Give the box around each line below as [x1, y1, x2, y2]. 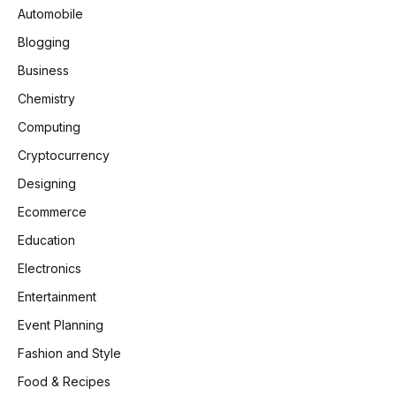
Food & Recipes [18, 374, 110, 390]
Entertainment [18, 289, 96, 305]
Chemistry [18, 91, 75, 107]
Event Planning [18, 317, 103, 333]
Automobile [18, 6, 83, 22]
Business [18, 63, 69, 79]
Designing [18, 176, 76, 192]
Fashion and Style [18, 346, 121, 362]
